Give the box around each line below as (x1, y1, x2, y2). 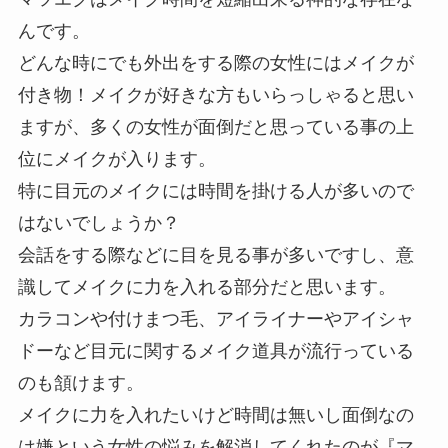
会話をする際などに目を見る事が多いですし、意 (17, 244, 414, 265)
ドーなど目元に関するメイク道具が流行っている (17, 340, 414, 361)
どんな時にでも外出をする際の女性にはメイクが (17, 52, 414, 73)
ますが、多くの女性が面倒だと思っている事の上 (17, 116, 414, 137)
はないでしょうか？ (17, 212, 180, 233)
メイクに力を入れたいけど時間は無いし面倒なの (17, 404, 414, 425)
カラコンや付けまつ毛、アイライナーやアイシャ (17, 308, 414, 329)
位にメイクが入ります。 (17, 148, 216, 169)
